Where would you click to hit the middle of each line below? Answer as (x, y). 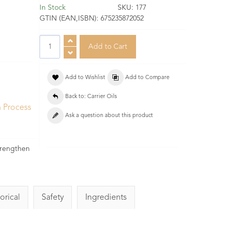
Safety (53, 197)
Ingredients (106, 197)
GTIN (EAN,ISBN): (70, 19)
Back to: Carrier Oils (91, 97)
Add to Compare (147, 78)
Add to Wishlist (85, 78)
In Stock (53, 8)
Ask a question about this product (109, 116)
